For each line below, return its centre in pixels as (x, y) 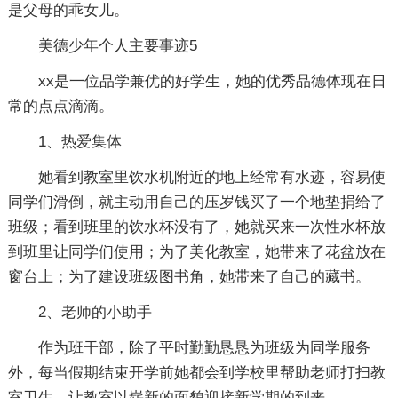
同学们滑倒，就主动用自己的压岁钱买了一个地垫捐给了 (196, 202)
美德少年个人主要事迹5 (117, 46)
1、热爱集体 (80, 142)
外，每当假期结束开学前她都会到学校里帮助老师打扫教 (196, 373)
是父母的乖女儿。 (68, 10)
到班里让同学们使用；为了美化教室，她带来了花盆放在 (196, 252)
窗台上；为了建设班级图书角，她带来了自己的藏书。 (189, 277)
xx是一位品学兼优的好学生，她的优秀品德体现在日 (212, 81)
